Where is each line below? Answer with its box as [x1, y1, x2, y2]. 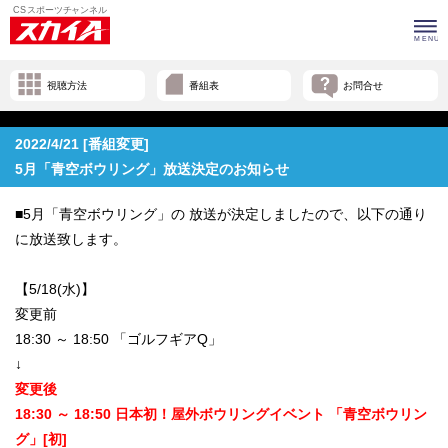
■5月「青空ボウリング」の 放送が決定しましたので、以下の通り [15, 206, 427, 223]
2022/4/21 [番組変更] [15, 136, 149, 153]
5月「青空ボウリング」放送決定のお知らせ [15, 161, 289, 178]
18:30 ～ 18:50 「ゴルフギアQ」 [15, 331, 222, 348]
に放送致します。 [15, 231, 131, 248]
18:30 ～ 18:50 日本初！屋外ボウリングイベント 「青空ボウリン [15, 406, 427, 423]
